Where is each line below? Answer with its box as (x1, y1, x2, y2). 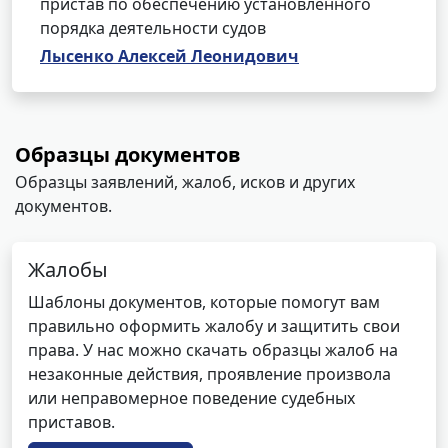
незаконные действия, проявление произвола (28, 363, 391, 385)
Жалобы (28, 256, 108, 283)
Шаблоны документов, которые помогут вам (28, 291, 380, 313)
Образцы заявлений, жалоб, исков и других (15, 171, 355, 193)
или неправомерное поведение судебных (28, 387, 355, 409)
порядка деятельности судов (40, 17, 266, 39)
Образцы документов (15, 141, 241, 168)
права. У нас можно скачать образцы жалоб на (28, 339, 398, 361)
